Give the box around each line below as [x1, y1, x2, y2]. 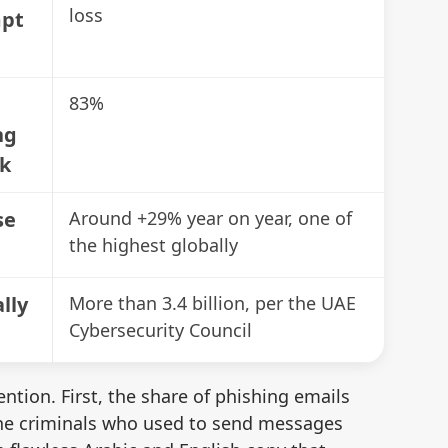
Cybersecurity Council [69, 317, 252, 342]
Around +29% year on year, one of [69, 205, 352, 230]
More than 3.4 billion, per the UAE [69, 290, 356, 315]
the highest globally [69, 232, 238, 257]
